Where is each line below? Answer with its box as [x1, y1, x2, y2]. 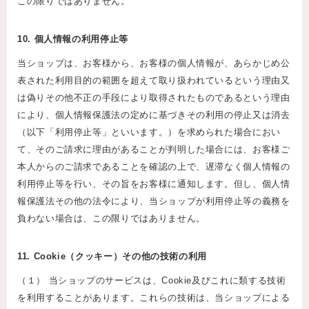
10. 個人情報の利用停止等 [17, 34, 128, 45]
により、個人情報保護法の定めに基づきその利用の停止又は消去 [17, 110, 290, 121]
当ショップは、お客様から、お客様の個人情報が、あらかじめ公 [17, 58, 290, 69]
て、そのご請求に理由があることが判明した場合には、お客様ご [17, 144, 290, 155]
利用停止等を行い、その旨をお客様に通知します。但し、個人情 [17, 179, 290, 190]
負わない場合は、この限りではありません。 [17, 213, 206, 224]
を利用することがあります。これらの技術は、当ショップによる [17, 292, 290, 303]
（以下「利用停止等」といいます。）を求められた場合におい [17, 127, 281, 138]
